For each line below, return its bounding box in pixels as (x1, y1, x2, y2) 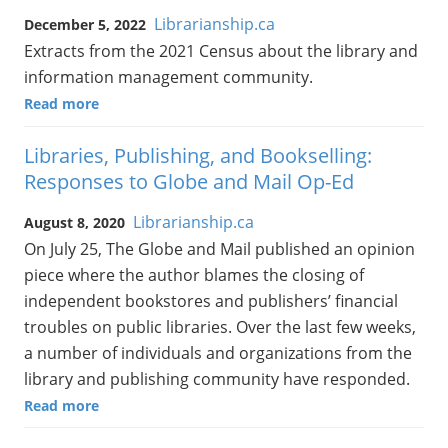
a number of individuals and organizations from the (24, 341, 412, 364)
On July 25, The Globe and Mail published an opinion (24, 237, 415, 260)
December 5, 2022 (24, 15, 146, 35)
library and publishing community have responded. (24, 367, 410, 390)
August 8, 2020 (24, 212, 125, 232)
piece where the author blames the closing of (24, 263, 364, 286)
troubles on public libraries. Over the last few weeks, (24, 315, 416, 338)
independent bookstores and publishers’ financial (24, 289, 398, 312)
